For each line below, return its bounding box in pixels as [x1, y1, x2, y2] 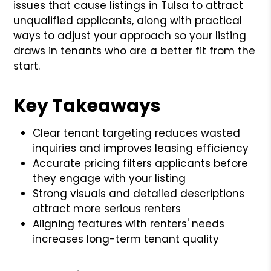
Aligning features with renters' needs [33, 216, 225, 231]
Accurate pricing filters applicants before [33, 155, 249, 171]
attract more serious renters [33, 201, 181, 216]
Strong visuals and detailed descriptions [33, 186, 245, 201]
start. [13, 58, 41, 73]
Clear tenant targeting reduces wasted [33, 125, 241, 140]
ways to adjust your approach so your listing [13, 28, 247, 43]
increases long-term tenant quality [33, 231, 220, 246]
